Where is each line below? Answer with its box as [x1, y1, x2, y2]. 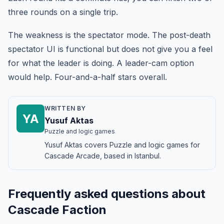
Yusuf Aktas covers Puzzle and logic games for [44, 140, 200, 149]
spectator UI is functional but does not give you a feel [8, 43, 212, 54]
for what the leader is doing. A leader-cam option [8, 57, 194, 68]
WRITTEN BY [44, 104, 86, 112]
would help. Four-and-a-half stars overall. [8, 71, 167, 82]
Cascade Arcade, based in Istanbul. [44, 151, 161, 160]
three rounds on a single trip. [8, 7, 118, 17]
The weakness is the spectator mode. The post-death [8, 29, 210, 40]
